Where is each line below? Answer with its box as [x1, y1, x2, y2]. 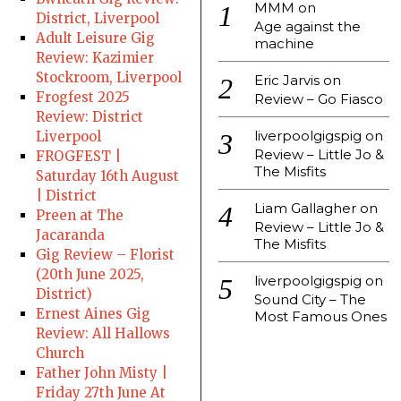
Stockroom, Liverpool [35, 69, 182, 87]
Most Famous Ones [253, 308, 387, 326]
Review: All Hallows [35, 325, 170, 343]
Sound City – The [253, 291, 366, 309]
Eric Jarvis [253, 72, 320, 90]
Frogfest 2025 [35, 89, 130, 107]
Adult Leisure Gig [35, 30, 155, 47]
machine [253, 35, 314, 53]
